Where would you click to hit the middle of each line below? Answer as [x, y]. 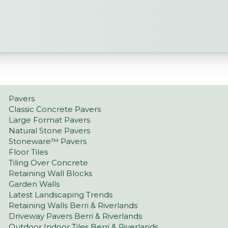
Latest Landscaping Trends [61, 195]
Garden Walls [34, 184]
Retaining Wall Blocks [51, 174]
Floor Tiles [28, 152]
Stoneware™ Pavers [48, 141]
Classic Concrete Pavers [55, 109]
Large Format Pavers [50, 120]
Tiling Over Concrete [49, 163]
